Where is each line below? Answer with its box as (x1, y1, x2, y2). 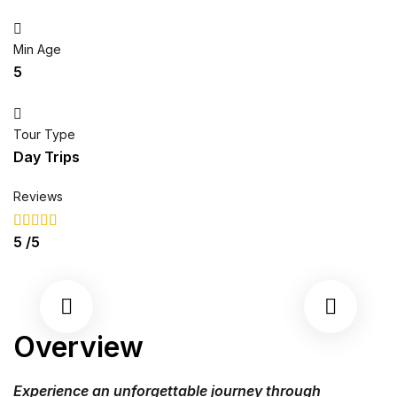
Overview (13, 330, 144, 364)
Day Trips (13, 148, 80, 166)
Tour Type (13, 127, 75, 142)
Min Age (13, 42, 61, 57)
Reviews (13, 189, 63, 204)
